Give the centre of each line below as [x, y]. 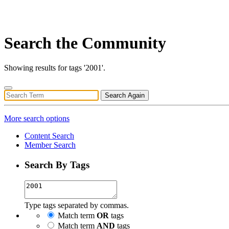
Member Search [50, 145]
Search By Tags [57, 165]
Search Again [125, 96]
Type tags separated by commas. [77, 205]
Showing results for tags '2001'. [55, 68]
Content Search [49, 136]
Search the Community [85, 43]
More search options [37, 119]
